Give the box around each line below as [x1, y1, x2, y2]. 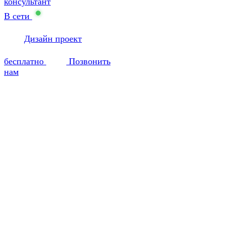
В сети [4, 11, 30, 21]
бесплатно [4, 56, 46, 66]
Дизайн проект [24, 33, 82, 44]
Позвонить [66, 56, 110, 66]
